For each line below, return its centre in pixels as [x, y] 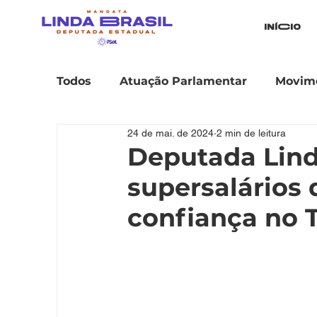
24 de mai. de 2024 [171, 133]
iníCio [282, 27]
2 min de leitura [251, 133]
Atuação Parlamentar [183, 81]
